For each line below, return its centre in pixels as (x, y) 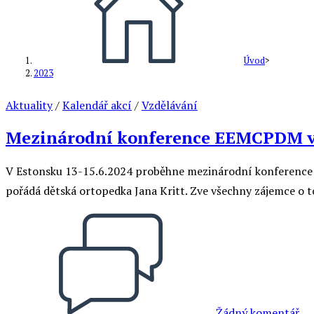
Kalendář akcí (97, 105)
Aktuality (29, 105)
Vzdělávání (170, 105)
